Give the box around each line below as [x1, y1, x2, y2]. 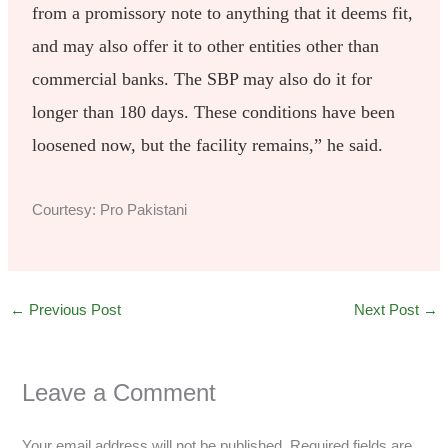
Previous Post [24, 301, 121, 318]
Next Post [354, 301, 424, 318]
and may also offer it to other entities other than [32, 36, 380, 57]
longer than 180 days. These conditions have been [32, 102, 396, 123]
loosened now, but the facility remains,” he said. [32, 135, 384, 156]
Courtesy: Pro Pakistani [32, 202, 188, 219]
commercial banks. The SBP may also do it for [32, 69, 373, 90]
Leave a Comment [22, 380, 217, 407]
